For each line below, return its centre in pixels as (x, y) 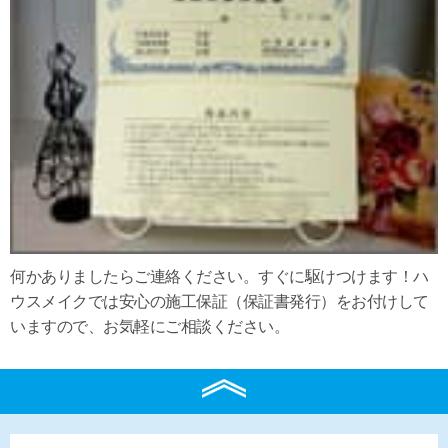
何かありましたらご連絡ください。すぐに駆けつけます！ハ (219, 277)
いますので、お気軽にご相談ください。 (149, 327)
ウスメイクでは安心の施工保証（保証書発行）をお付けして (219, 302)
